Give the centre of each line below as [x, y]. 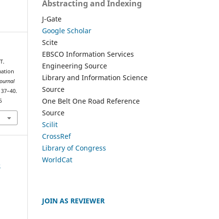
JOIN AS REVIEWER [73, 200]
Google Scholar [67, 30]
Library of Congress [74, 148]
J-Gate [52, 19]
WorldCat [57, 159]
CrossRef [56, 136]
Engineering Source [75, 66]
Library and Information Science [95, 77]
